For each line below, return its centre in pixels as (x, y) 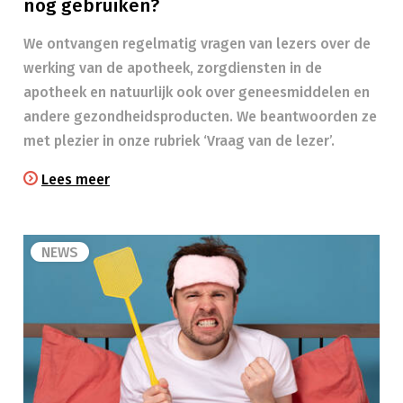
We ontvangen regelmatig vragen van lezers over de (197, 44)
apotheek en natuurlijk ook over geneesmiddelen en (197, 92)
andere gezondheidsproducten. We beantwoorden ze (200, 116)
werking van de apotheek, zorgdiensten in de (173, 68)
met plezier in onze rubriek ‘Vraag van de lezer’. (179, 141)
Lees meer (76, 179)
